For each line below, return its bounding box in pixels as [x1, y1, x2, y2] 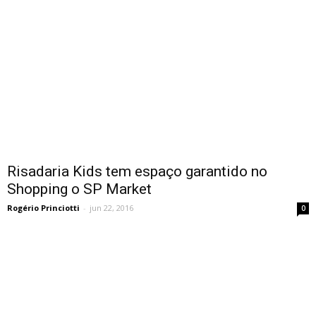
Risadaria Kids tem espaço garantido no [7, 162, 267, 180]
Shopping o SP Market [7, 180, 152, 197]
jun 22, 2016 [90, 202, 133, 213]
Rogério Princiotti [7, 202, 80, 213]
